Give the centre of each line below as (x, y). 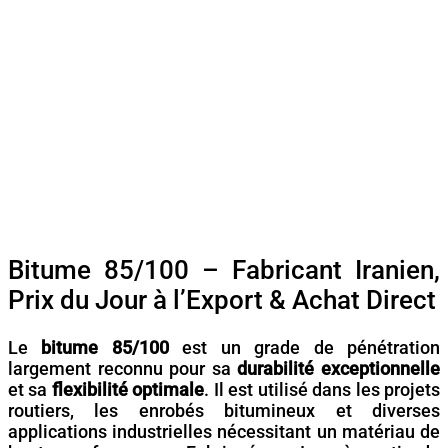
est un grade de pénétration (304, 347)
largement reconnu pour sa (123, 368)
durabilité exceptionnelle (339, 368)
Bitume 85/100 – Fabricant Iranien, (224, 270)
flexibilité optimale (128, 389)
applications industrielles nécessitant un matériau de (224, 431)
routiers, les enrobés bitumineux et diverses (224, 410)
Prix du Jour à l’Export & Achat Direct (222, 300)
